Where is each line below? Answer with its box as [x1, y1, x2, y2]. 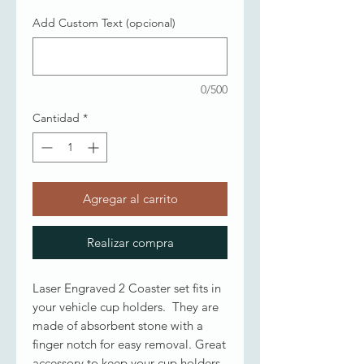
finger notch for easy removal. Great [32, 336, 226, 352]
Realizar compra [86, 234, 174, 250]
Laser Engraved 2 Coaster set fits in [32, 279, 221, 296]
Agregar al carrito [82, 190, 178, 206]
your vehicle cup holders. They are [32, 298, 219, 314]
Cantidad [32, 110, 80, 125]
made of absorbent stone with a [32, 317, 203, 333]
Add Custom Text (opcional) [32, 15, 175, 30]
